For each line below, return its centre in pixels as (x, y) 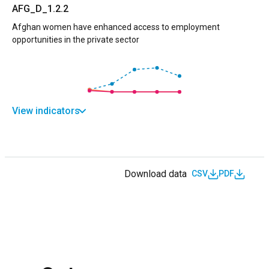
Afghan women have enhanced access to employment (116, 27)
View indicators (46, 110)
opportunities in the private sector (76, 39)
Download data (156, 174)
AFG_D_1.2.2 (40, 8)
